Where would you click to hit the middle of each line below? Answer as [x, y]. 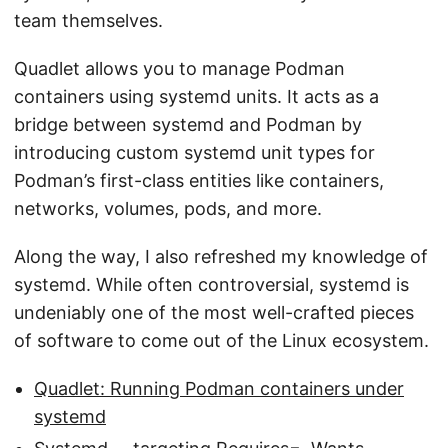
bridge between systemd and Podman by [188, 124]
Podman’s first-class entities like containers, [199, 180]
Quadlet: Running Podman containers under [219, 388]
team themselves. [88, 20]
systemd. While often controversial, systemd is [211, 284]
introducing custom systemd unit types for [194, 152]
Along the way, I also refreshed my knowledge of [221, 256]
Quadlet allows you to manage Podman [179, 68]
